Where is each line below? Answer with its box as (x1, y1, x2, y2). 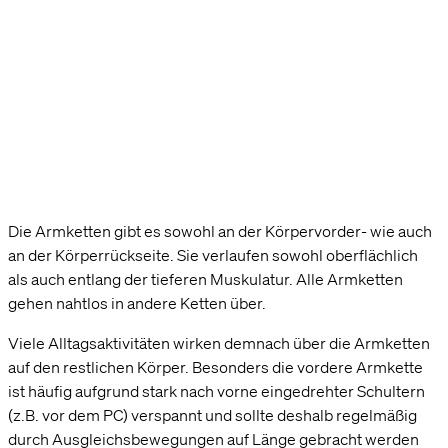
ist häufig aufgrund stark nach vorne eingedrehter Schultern (8, 380, 425, 401)
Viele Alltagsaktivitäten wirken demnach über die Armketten (8, 332, 430, 353)
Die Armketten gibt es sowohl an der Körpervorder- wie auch (8, 220, 432, 241)
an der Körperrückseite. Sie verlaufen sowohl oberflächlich (8, 244, 418, 265)
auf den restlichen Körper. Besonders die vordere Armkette (8, 356, 423, 377)
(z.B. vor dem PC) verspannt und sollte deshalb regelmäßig (8, 404, 417, 425)
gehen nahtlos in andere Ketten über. (8, 292, 266, 313)
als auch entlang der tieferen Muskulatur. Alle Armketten (8, 268, 403, 289)
